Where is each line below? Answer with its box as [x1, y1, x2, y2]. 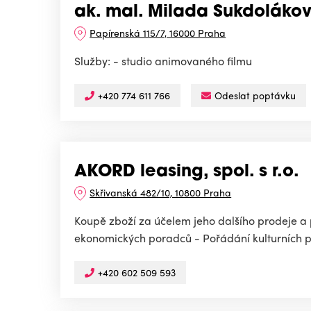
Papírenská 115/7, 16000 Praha [90, 26, 226, 40]
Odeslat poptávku [215, 88, 296, 103]
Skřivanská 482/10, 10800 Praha [90, 185, 232, 200]
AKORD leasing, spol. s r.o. [74, 164, 299, 181]
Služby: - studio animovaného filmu [74, 53, 252, 69]
